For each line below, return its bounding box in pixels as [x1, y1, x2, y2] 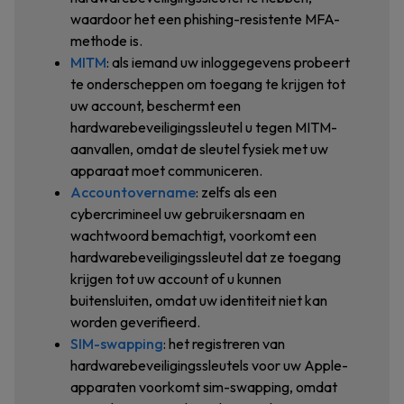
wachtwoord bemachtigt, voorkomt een [70, 226, 317, 244]
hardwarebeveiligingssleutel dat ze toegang [70, 248, 341, 266]
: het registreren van [163, 335, 285, 353]
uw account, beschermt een [70, 96, 241, 115]
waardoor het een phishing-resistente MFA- [70, 10, 340, 28]
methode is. [70, 32, 142, 50]
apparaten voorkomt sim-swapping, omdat [70, 378, 337, 396]
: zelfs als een [196, 183, 277, 201]
